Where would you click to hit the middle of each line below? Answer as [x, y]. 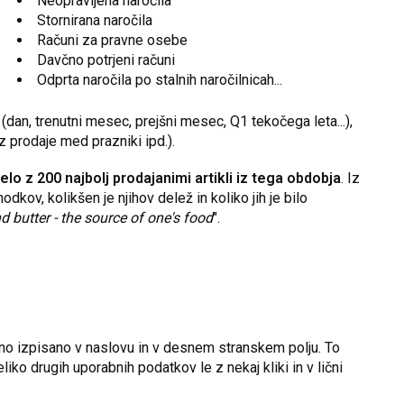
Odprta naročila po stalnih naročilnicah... [159, 80]
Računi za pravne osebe [112, 41]
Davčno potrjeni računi [106, 60]
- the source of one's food [133, 217]
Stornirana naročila [94, 21]
